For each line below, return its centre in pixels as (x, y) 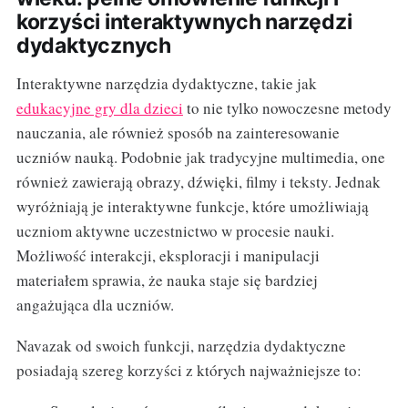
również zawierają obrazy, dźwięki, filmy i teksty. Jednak (198, 182)
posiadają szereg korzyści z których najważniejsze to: (189, 371)
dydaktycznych (93, 46)
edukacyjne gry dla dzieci (99, 108)
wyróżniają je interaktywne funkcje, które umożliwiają (192, 207)
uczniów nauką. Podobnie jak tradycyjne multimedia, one (200, 158)
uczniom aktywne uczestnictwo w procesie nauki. (175, 231)
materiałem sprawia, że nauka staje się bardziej (167, 280)
